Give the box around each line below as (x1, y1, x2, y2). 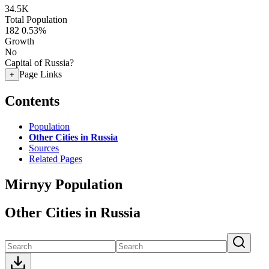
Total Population (5, 14, 67, 25)
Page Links (19, 69, 62, 79)
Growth (5, 36, 34, 46)
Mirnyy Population (5, 176, 122, 192)
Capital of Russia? (5, 58, 74, 68)
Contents (5, 92, 59, 109)
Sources (29, 142, 59, 153)
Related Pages (29, 153, 82, 164)
